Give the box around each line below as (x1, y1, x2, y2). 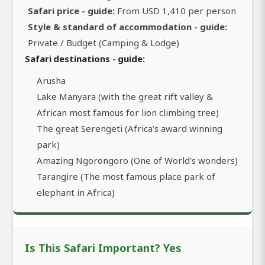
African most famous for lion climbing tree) (37, 106, 219, 119)
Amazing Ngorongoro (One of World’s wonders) (37, 154, 238, 167)
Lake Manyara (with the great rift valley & (37, 91, 213, 103)
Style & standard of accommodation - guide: (28, 21, 227, 33)
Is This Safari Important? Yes (25, 241, 182, 256)
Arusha (37, 75, 66, 87)
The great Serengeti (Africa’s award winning (37, 122, 222, 135)
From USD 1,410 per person (115, 5, 236, 17)
